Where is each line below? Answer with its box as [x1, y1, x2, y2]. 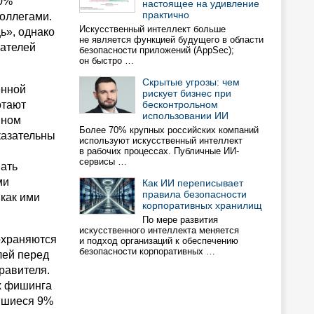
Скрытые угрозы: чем [142, 76, 240, 88]
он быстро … [79, 55, 134, 66]
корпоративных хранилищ [142, 200, 262, 211]
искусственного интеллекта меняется [79, 225, 239, 235]
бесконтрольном [142, 99, 218, 110]
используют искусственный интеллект [79, 135, 243, 146]
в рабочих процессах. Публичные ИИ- [79, 146, 239, 156]
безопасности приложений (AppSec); [79, 45, 234, 55]
